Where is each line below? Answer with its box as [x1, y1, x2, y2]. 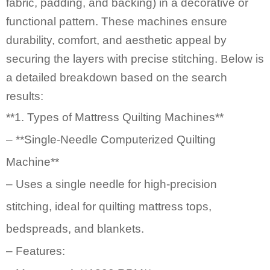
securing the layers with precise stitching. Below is [6, 52, 264, 65]
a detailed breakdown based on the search [6, 71, 227, 84]
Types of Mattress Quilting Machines [27, 110, 215, 124]
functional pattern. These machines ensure [6, 14, 227, 28]
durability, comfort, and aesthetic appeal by [6, 33, 227, 46]
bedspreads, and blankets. [6, 222, 144, 235]
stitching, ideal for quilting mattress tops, [6, 199, 212, 213]
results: [6, 89, 43, 102]
